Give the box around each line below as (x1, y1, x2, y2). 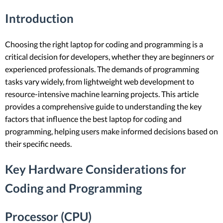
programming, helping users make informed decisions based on (5, 126, 218, 136)
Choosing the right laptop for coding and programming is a (5, 39, 203, 49)
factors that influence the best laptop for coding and (5, 113, 182, 123)
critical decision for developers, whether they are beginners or (5, 51, 214, 61)
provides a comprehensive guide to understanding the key (5, 101, 202, 111)
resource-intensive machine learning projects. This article (5, 89, 199, 99)
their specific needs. (5, 138, 72, 148)
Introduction (5, 10, 74, 25)
